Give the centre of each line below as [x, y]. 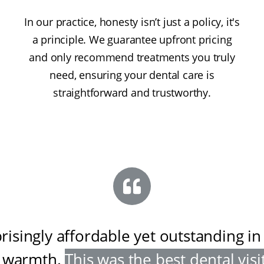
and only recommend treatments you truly [132, 57]
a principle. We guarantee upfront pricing [132, 40]
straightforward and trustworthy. [132, 93]
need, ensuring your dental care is [132, 75]
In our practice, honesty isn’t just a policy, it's [132, 22]
